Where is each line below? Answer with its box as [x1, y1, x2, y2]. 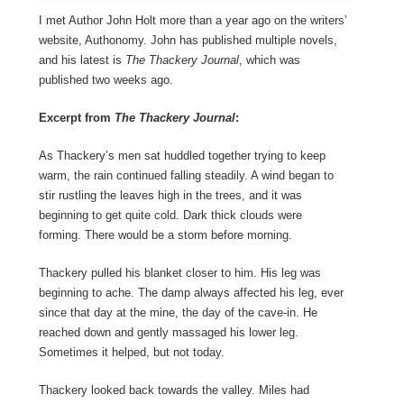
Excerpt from [38, 111, 115, 125]
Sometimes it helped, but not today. [38, 345, 225, 360]
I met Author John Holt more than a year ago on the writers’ [38, 14, 347, 28]
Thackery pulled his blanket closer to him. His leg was [38, 266, 321, 280]
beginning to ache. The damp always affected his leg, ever [38, 286, 344, 300]
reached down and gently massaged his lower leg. [38, 326, 298, 340]
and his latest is [38, 53, 125, 68]
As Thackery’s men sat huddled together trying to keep [38, 149, 326, 163]
